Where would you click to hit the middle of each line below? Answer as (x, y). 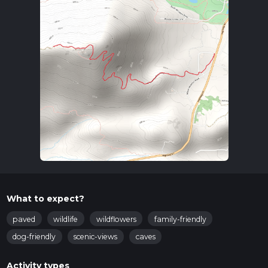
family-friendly (180, 219)
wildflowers (116, 219)
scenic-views (96, 237)
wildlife (66, 219)
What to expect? (45, 198)
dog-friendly (34, 237)
